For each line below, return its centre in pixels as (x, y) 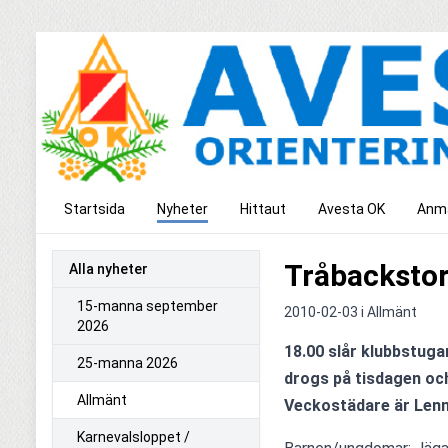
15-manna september (147, 305)
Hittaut (263, 208)
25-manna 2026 (127, 362)
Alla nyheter (108, 268)
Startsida (94, 208)
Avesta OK (351, 208)
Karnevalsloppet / (133, 436)
